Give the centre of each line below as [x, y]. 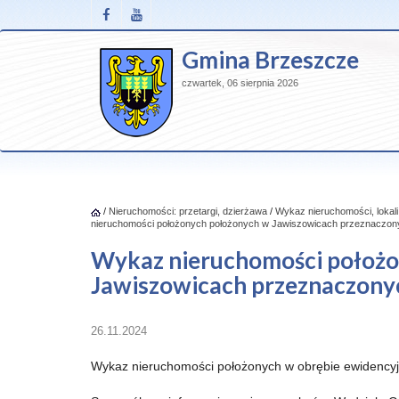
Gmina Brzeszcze [270, 60]
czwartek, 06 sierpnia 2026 [240, 83]
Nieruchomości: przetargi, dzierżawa [188, 211]
